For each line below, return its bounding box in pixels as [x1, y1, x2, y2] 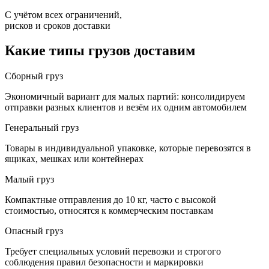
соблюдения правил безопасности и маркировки [5, 257, 204, 268]
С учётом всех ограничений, [5, 9, 122, 20]
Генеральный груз [5, 122, 79, 133]
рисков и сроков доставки [5, 20, 110, 31]
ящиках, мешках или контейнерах [5, 154, 144, 165]
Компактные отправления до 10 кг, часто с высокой [5, 195, 216, 205]
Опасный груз [5, 226, 63, 237]
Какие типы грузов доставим [5, 43, 195, 59]
